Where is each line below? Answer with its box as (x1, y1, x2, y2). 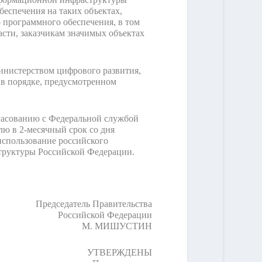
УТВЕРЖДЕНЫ (87, 247, 153, 257)
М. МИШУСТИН (82, 221, 153, 232)
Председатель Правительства (36, 199, 153, 209)
